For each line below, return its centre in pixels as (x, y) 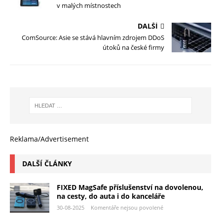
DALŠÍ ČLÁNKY (47, 164)
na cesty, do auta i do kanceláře (111, 196)
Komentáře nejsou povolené (127, 208)
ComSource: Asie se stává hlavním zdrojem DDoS (93, 37)
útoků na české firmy (133, 47)
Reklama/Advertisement (49, 139)
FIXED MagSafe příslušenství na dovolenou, (130, 187)
